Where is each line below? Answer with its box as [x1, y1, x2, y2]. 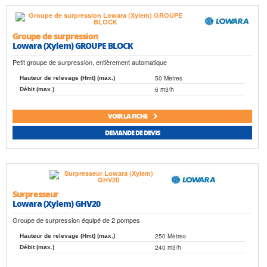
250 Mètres [155, 232, 186, 241]
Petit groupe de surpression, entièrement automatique [13, 57, 167, 67]
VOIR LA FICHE [107, 111, 148, 121]
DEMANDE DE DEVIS [105, 128, 160, 137]
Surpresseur [13, 188, 58, 200]
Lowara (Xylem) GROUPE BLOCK [13, 39, 133, 51]
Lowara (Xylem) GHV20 [13, 197, 100, 210]
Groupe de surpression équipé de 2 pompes [13, 215, 140, 225]
